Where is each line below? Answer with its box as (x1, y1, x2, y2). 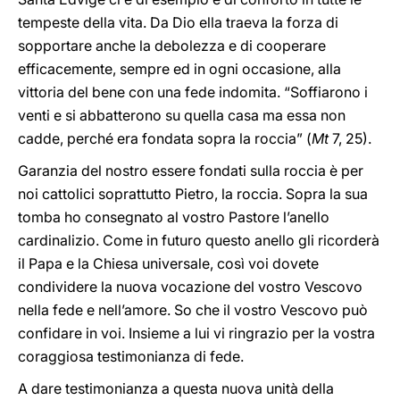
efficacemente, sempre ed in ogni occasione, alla (18, 60, 341, 78)
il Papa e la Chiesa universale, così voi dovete (18, 254, 319, 272)
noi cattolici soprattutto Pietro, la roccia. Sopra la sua (18, 185, 368, 203)
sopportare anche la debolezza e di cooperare (18, 37, 326, 54)
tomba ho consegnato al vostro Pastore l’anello (18, 208, 329, 226)
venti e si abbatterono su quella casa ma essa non (18, 106, 346, 124)
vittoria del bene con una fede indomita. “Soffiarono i (18, 83, 368, 101)
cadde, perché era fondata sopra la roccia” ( (18, 129, 312, 147)
